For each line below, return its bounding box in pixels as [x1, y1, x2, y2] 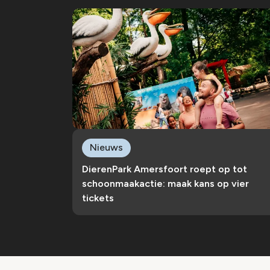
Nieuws [90, 142, 123, 153]
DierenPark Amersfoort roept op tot [82, 163, 247, 175]
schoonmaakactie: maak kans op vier [82, 178, 249, 189]
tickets [82, 192, 114, 204]
